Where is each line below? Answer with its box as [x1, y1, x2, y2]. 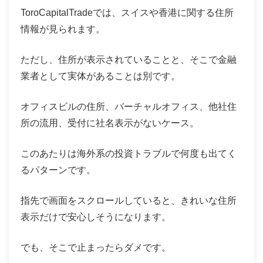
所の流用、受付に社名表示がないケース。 [21, 117, 199, 128]
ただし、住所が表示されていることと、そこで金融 [21, 54, 237, 65]
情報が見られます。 [21, 23, 105, 34]
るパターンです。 [21, 164, 96, 175]
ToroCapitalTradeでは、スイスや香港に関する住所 [21, 7, 234, 18]
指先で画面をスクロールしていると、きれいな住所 [21, 195, 237, 205]
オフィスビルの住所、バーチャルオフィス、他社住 [21, 101, 237, 112]
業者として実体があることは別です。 [21, 70, 180, 81]
